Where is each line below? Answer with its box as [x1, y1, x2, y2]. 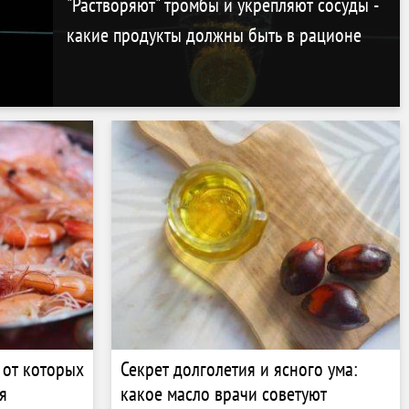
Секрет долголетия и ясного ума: [121, 355, 358, 382]
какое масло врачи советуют [121, 380, 327, 406]
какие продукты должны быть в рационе [66, 21, 362, 47]
